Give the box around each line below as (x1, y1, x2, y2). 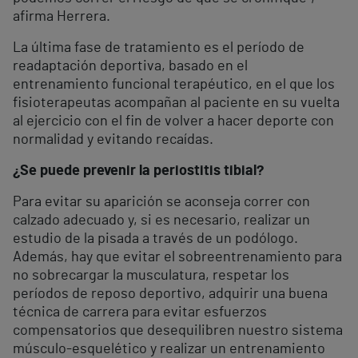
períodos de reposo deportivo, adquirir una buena (13, 287, 328, 302)
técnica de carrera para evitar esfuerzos (13, 305, 267, 320)
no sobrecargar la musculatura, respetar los (13, 268, 289, 284)
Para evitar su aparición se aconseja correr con (13, 195, 310, 210)
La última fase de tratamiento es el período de (13, 41, 304, 56)
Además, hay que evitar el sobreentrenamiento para (13, 250, 342, 265)
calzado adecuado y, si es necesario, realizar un (13, 213, 310, 229)
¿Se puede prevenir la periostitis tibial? (13, 164, 264, 179)
